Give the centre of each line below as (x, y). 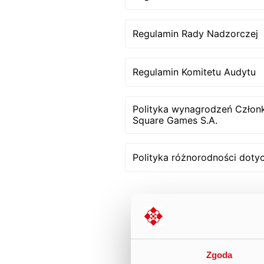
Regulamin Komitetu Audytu (194, 72)
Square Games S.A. (175, 120)
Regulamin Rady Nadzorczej (195, 33)
